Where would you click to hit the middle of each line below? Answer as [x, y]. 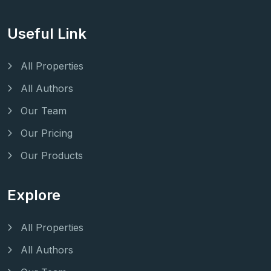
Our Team [44, 110]
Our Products [52, 155]
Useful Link [47, 33]
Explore [34, 195]
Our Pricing [47, 133]
